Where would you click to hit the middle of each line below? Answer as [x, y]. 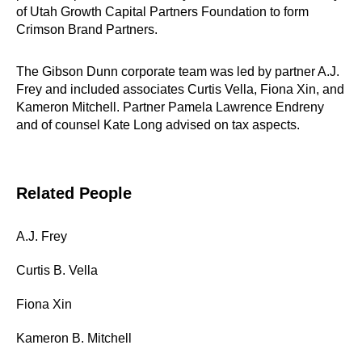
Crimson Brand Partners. [87, 29]
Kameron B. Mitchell [74, 338]
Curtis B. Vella [57, 270]
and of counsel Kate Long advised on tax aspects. [158, 125]
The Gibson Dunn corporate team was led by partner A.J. [178, 72]
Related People [74, 193]
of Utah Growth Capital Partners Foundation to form [162, 12]
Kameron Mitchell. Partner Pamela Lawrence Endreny [170, 107]
